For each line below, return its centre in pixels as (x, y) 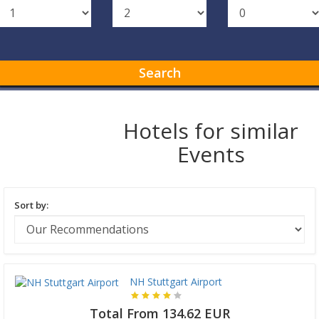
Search (159, 73)
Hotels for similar (211, 131)
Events (211, 155)
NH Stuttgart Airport (176, 282)
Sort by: (31, 205)
